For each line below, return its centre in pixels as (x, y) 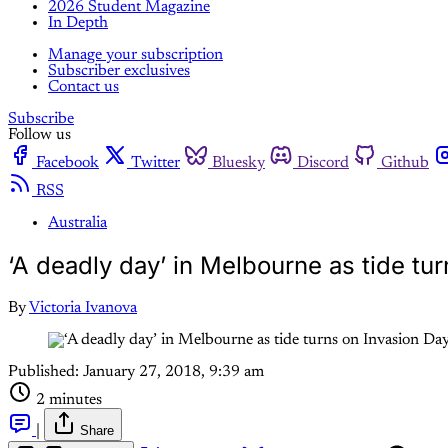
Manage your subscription (135, 54)
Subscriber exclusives (119, 70)
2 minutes (69, 399)
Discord (323, 162)
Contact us (83, 86)
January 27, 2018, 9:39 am (173, 371)
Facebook (67, 162)
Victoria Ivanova (83, 307)
